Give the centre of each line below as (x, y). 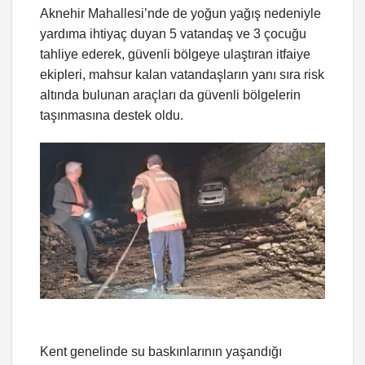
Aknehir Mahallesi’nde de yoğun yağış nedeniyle (180, 14)
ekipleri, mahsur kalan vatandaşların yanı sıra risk (182, 75)
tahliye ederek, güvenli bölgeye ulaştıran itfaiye (175, 55)
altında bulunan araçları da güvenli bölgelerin (170, 95)
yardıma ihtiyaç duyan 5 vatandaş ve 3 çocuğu (173, 34)
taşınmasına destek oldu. (112, 116)
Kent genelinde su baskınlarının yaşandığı (161, 352)
